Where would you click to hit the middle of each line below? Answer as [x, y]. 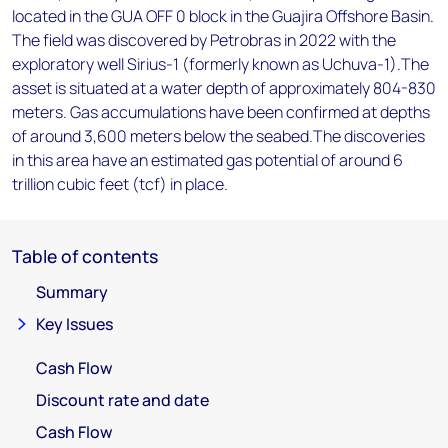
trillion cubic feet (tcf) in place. [120, 184]
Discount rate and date [122, 400]
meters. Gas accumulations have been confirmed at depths [221, 112]
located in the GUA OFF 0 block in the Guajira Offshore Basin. [223, 16]
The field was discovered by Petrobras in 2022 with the [204, 40]
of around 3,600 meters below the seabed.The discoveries [218, 136]
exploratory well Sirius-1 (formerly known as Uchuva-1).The [220, 64]
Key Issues [74, 324]
